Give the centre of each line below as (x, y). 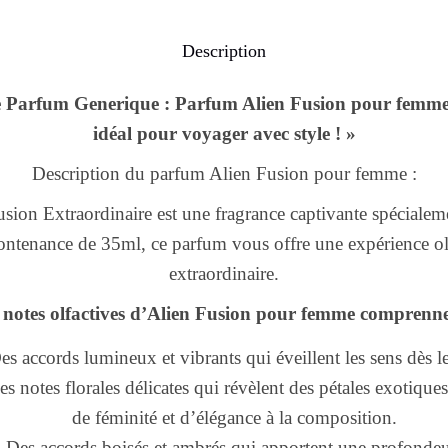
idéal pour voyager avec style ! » (224, 133)
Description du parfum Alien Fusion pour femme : (224, 173)
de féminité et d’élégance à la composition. (234, 417)
